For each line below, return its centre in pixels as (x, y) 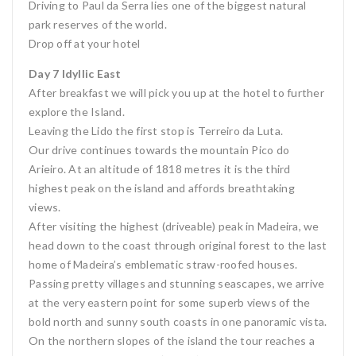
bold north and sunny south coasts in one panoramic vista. (178, 321)
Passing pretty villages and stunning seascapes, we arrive (177, 283)
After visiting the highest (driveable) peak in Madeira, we (174, 226)
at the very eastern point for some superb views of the (170, 302)
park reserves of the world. (98, 24)
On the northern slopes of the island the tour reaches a (172, 341)
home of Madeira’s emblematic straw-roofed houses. (163, 264)
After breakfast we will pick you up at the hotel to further (176, 93)
